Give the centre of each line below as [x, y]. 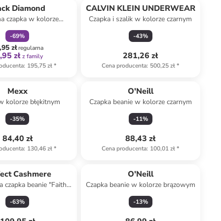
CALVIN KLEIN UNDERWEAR [140, 8]
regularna [31, 48]
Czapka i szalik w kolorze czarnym [141, 19]
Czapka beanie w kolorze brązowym [140, 185]
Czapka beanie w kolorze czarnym [140, 102]
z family [32, 56]
